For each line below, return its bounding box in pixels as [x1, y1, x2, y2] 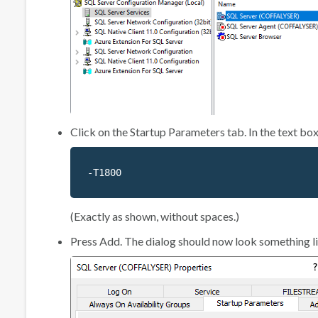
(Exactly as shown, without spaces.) [70, 209, 239, 224]
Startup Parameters [130, 125, 225, 139]
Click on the [70, 125, 130, 139]
